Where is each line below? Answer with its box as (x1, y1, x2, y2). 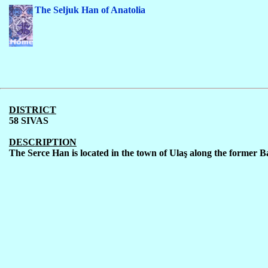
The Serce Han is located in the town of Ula (9, 148, 184, 158)
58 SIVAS (9, 115, 48, 126)
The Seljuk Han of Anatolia (35, 5, 145, 15)
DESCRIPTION (9, 137, 77, 147)
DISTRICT (9, 105, 56, 115)
